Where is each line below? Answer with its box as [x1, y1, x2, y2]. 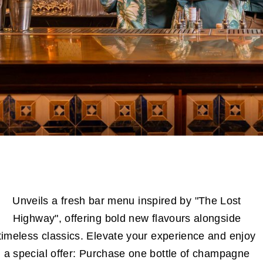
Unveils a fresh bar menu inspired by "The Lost [12, 195, 241, 207]
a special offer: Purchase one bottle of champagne [4, 248, 250, 259]
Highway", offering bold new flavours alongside [12, 213, 241, 224]
